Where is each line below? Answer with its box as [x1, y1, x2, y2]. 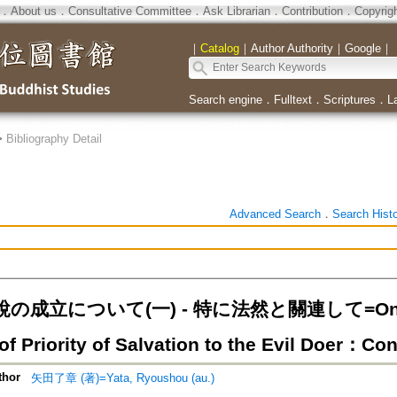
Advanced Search [229, 207, 321, 221]
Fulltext [273, 93, 312, 106]
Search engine [188, 93, 262, 106]
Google [344, 42, 381, 55]
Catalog [199, 42, 239, 55]
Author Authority [250, 42, 333, 55]
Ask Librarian [202, 4, 270, 18]
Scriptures [323, 93, 376, 106]
